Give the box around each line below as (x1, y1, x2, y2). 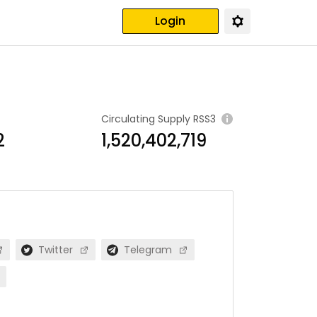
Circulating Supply (101, 112, 191, 126)
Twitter (38, 243, 73, 257)
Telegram (123, 243, 172, 257)
